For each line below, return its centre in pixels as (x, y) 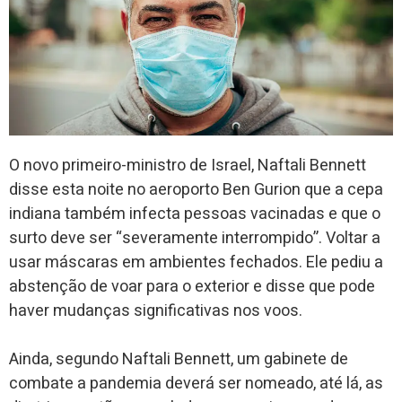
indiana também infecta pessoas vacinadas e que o (195, 214)
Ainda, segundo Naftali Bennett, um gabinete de (179, 360)
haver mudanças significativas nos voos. (156, 311)
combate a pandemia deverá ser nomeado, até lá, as (196, 384)
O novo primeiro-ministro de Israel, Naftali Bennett (188, 166)
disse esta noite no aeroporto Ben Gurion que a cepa (196, 190)
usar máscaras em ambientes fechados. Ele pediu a (196, 263)
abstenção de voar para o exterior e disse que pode (192, 287)
